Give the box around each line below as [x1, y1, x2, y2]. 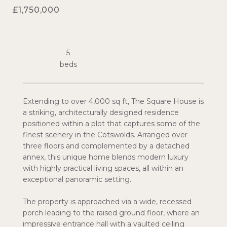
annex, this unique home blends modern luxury [23, 153, 188, 162]
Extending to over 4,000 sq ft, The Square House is [23, 97, 204, 106]
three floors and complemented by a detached [23, 141, 190, 150]
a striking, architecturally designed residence [23, 108, 179, 117]
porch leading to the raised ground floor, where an [23, 208, 200, 217]
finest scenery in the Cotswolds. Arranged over [23, 130, 187, 139]
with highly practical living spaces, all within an [23, 164, 183, 173]
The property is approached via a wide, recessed [23, 197, 192, 206]
